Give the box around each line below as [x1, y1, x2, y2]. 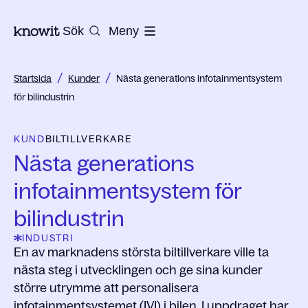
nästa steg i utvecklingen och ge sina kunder [14, 263, 263, 277]
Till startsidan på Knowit [13, 23, 147, 36]
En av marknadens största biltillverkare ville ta [14, 245, 269, 259]
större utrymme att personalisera [14, 281, 199, 295]
